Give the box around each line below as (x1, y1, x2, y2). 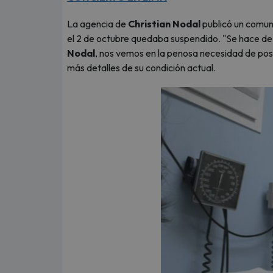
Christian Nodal (128, 18, 200, 30)
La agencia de (67, 18, 128, 30)
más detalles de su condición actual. (67, 62, 218, 74)
